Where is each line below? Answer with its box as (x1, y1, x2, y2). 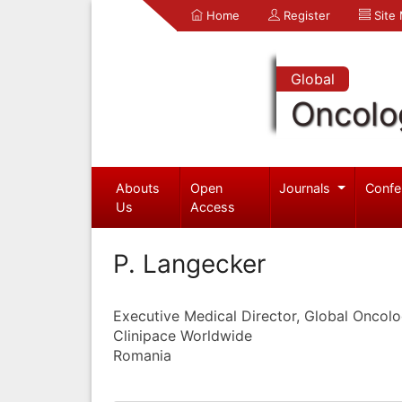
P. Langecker (113, 248, 266, 279)
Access (190, 198, 236, 214)
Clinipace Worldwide (113, 326, 252, 345)
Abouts (115, 179, 160, 196)
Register (280, 8, 330, 22)
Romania (113, 345, 171, 364)
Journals (279, 179, 335, 196)
